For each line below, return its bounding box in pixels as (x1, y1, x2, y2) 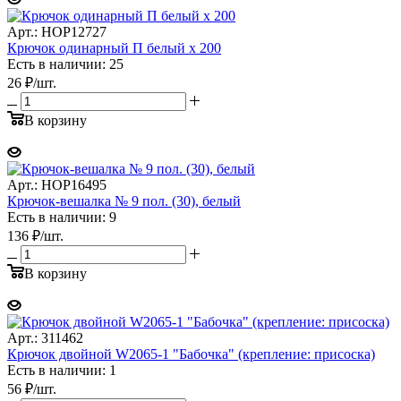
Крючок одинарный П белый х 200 (7, 39, 221, 55)
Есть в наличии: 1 (7, 362, 116, 378)
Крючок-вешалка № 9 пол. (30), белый (7, 192, 241, 209)
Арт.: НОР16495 (7, 176, 107, 192)
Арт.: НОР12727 (7, 23, 107, 39)
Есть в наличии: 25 (7, 55, 124, 72)
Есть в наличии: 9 (7, 209, 116, 225)
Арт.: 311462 (7, 329, 83, 346)
